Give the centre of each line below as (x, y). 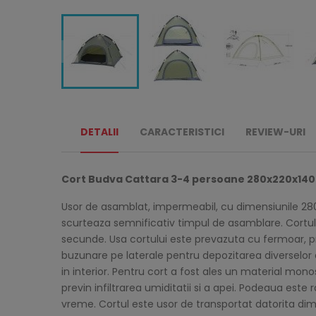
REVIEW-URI (276, 132)
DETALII (99, 132)
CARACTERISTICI (182, 132)
